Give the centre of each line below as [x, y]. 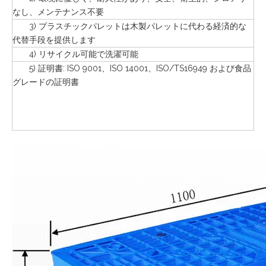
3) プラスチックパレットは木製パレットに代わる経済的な [129, 26]
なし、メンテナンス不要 [58, 12]
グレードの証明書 [46, 82]
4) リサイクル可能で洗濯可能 [75, 54]
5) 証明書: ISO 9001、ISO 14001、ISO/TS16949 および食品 [132, 68]
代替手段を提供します [54, 40]
